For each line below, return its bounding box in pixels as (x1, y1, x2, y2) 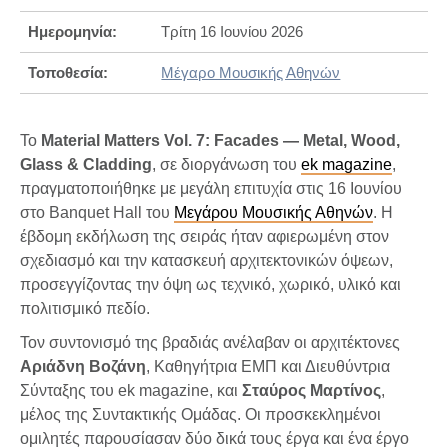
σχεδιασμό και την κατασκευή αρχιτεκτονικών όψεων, (20, 251, 393, 269)
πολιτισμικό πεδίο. (20, 299, 150, 317)
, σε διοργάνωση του (152, 155, 301, 173)
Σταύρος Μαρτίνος (242, 381, 381, 399)
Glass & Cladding (20, 155, 152, 173)
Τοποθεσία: (28, 63, 108, 81)
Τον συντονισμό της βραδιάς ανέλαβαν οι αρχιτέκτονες (20, 333, 400, 351)
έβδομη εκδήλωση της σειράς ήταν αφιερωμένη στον (20, 227, 389, 245)
